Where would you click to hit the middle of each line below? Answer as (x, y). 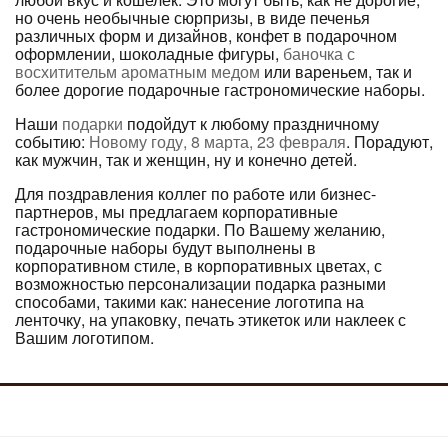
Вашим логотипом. (84, 338)
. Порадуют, (389, 142)
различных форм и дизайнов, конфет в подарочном (206, 36)
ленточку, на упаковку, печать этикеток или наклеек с (210, 320)
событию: (52, 142)
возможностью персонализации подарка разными (200, 284)
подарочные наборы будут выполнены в (165, 248)
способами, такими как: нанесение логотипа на (189, 302)
